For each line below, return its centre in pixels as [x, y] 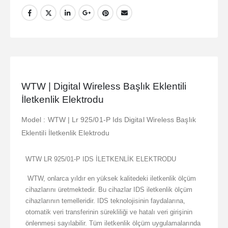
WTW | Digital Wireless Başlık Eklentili [104, 87]
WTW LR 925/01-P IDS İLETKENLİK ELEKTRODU [101, 159]
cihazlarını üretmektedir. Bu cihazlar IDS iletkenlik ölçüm [109, 190]
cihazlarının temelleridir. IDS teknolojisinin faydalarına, [105, 201]
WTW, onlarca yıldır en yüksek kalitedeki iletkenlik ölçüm [111, 179]
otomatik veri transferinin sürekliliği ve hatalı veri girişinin [109, 212]
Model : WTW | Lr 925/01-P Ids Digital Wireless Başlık [109, 120]
